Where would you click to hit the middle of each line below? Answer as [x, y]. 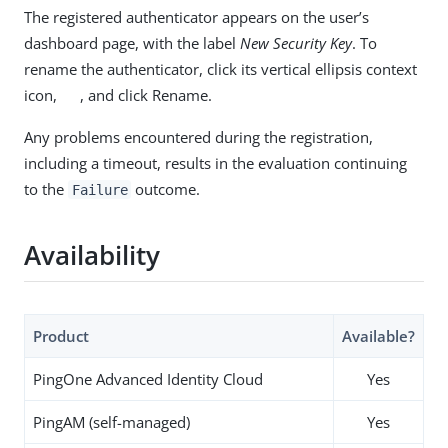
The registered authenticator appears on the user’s [196, 16]
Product [61, 335]
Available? [378, 335]
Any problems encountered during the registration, [198, 136]
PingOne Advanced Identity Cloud [148, 378]
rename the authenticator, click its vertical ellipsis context [220, 68]
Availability [92, 254]
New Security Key [296, 42]
